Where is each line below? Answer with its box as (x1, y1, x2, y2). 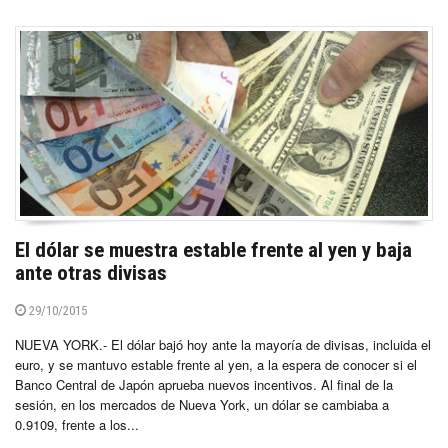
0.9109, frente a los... (15, 415, 139, 435)
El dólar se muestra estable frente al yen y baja (15, 238, 412, 263)
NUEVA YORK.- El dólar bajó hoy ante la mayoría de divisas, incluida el (15, 335, 431, 355)
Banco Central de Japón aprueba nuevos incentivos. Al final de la (15, 375, 393, 395)
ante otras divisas (15, 261, 167, 286)
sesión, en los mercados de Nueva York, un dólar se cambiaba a (15, 395, 389, 415)
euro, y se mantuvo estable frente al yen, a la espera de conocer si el (15, 355, 417, 375)
